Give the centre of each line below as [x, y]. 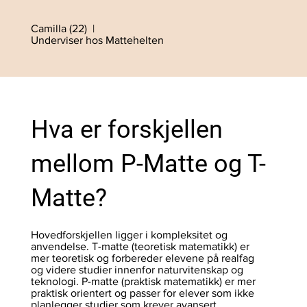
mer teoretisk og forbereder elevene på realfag [142, 258]
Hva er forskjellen [126, 130]
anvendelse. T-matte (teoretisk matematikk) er [140, 247]
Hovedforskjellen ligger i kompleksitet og [129, 235]
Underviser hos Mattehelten [97, 40]
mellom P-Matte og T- [148, 164]
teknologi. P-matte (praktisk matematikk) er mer [143, 282]
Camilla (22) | [64, 29]
